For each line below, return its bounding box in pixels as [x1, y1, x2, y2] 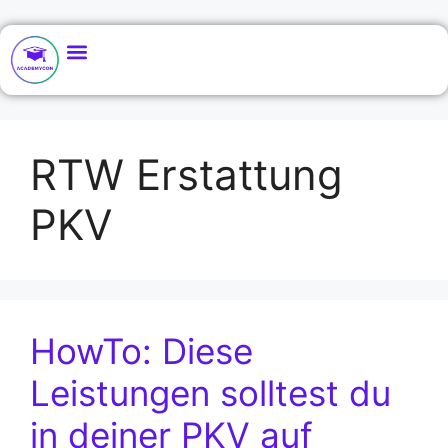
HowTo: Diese [30, 330, 253, 372]
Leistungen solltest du [30, 372, 391, 414]
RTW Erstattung [30, 149, 343, 200]
